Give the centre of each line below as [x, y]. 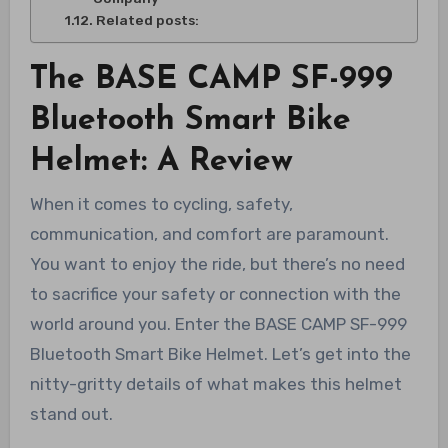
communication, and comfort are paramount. [209, 234]
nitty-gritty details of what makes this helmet [215, 384]
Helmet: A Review [161, 161]
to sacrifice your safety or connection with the [215, 294]
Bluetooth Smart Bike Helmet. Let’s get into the [220, 354]
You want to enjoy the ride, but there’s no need [217, 264]
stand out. [71, 414]
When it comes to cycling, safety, [161, 204]
